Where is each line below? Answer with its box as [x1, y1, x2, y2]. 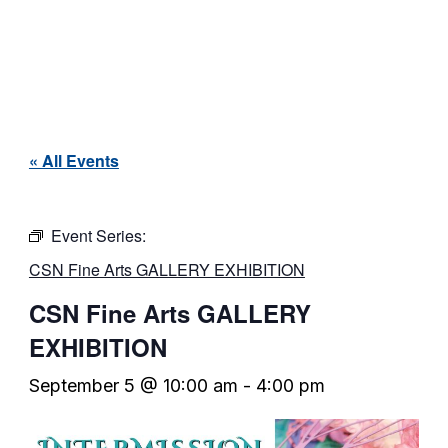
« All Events [28, 149, 119, 173]
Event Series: [50, 224, 146, 248]
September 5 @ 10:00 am [28, 375, 238, 397]
